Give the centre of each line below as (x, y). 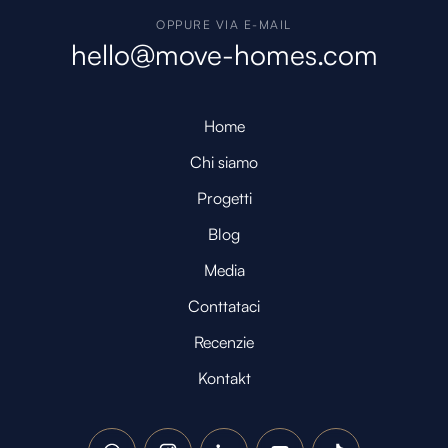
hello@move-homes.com (224, 55)
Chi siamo (224, 162)
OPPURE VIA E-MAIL (224, 25)
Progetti (224, 198)
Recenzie (224, 342)
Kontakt (224, 378)
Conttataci (224, 306)
